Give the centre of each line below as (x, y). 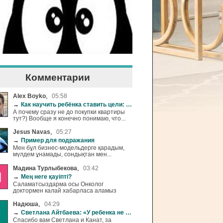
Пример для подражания (58, 140)
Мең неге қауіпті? (46, 176)
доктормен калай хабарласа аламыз (65, 190)
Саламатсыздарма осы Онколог (58, 184)
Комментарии (58, 77)
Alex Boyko (29, 96)
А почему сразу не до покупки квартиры (69, 112)
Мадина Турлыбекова (45, 168)
